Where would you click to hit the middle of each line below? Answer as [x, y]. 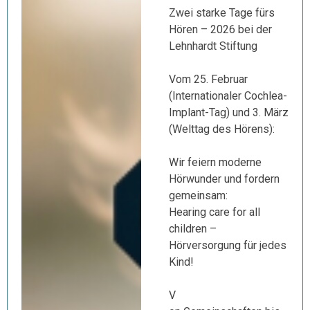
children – [193, 229]
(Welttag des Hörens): [222, 129]
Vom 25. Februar [208, 79]
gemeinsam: [198, 195]
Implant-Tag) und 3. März [229, 112]
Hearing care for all [215, 212]
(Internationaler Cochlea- [228, 96]
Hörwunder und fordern [224, 179]
